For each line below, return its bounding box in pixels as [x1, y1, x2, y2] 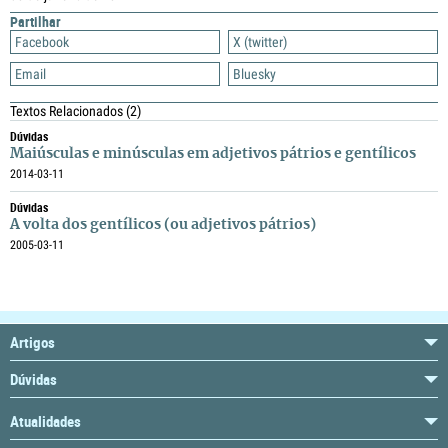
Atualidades [10, 411, 81, 431]
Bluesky [233, 66, 276, 82]
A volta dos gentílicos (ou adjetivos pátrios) [10, 218, 316, 232]
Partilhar [10, 12, 61, 31]
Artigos [10, 332, 55, 352]
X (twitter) [233, 34, 287, 50]
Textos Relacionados [10, 103, 126, 119]
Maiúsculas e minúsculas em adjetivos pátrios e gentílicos [10, 147, 416, 161]
